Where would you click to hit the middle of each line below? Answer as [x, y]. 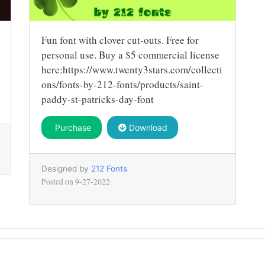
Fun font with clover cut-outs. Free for [120, 40]
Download [147, 127]
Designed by [66, 168]
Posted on [58, 181]
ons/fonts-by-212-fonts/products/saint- [122, 84]
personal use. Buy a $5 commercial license [130, 54]
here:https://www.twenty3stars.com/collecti [132, 69]
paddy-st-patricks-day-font [98, 99]
